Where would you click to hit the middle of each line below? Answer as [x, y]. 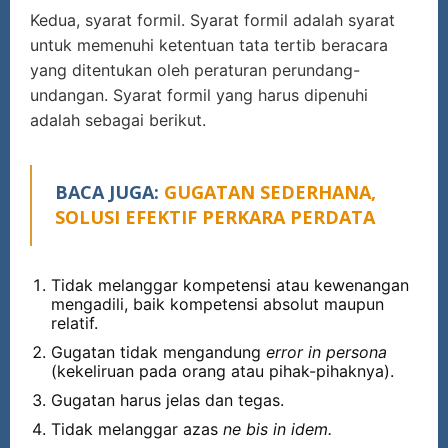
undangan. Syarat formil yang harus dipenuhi [199, 94]
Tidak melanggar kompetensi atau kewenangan [230, 284]
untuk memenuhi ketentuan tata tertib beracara [209, 44]
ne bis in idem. [277, 428]
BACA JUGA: [109, 191]
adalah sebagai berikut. [118, 119]
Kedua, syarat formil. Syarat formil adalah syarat [212, 19]
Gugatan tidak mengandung [158, 351]
